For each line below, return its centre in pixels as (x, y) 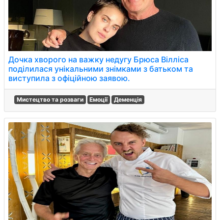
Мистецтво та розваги (50, 99)
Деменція (128, 99)
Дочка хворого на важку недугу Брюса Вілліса (98, 59)
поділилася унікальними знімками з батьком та (101, 69)
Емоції (99, 99)
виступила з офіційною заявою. (69, 78)
